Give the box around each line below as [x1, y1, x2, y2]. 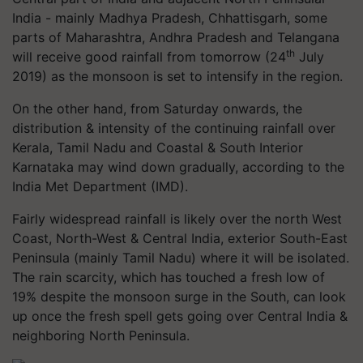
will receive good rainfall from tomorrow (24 [12, 48, 286, 65]
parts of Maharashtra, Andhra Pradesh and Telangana [12, 28, 340, 45]
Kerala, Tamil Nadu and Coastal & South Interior [12, 139, 303, 156]
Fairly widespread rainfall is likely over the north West [12, 210, 342, 227]
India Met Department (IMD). [12, 177, 188, 194]
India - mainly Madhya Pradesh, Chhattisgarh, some [12, 9, 327, 26]
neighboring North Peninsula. [12, 327, 190, 344]
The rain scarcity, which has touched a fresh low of [12, 268, 325, 285]
